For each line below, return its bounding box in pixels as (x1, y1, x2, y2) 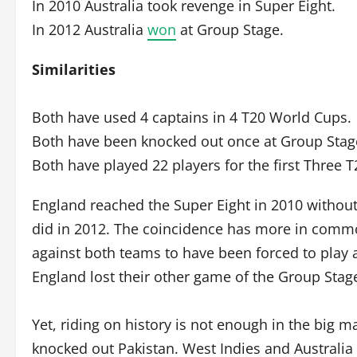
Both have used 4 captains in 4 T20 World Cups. (32, 108, 351, 127)
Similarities (32, 60, 116, 79)
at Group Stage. (176, 20, 284, 39)
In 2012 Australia (32, 20, 147, 39)
